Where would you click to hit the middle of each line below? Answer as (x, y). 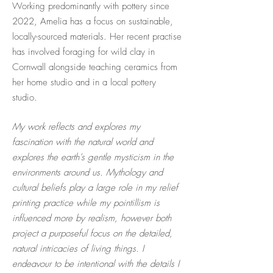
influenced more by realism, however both (92, 218)
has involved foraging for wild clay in (83, 52)
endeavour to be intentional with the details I (96, 264)
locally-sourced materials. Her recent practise (97, 37)
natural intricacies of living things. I (78, 249)
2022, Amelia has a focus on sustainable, (93, 21)
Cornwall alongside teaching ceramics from (95, 67)
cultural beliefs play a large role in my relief (95, 188)
